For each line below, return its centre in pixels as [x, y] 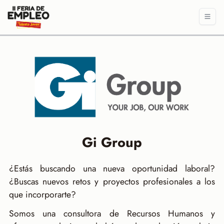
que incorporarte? [42, 194]
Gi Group [112, 142]
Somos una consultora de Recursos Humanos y [112, 213]
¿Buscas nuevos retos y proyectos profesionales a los [112, 181]
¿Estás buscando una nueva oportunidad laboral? [112, 168]
